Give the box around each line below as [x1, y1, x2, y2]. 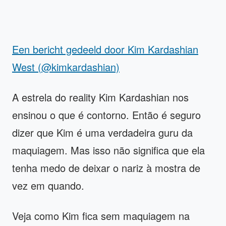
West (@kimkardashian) [12, 59, 120, 74]
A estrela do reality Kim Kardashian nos [12, 89, 189, 104]
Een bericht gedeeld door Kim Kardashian [12, 41, 198, 56]
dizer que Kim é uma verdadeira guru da [12, 125, 193, 140]
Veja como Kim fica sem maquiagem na [12, 208, 190, 223]
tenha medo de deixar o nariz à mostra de [12, 160, 200, 175]
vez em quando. [12, 178, 84, 193]
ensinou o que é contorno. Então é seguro [12, 107, 201, 122]
